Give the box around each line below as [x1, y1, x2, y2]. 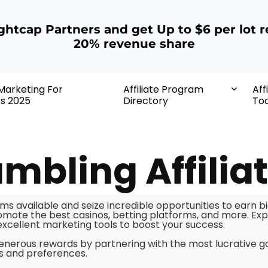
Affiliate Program [123, 83, 203, 97]
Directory [123, 94, 168, 108]
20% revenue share [73, 36, 195, 51]
